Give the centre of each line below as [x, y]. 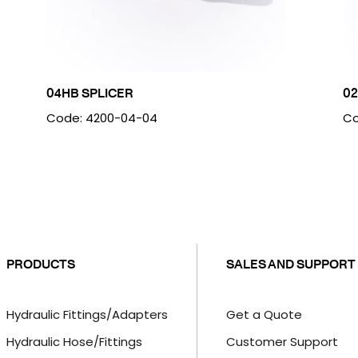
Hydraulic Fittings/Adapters [87, 314]
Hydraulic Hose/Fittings [74, 342]
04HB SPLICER [89, 93]
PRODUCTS [40, 263]
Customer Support [282, 342]
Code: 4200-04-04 [101, 118]
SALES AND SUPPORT [290, 263]
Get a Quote [264, 314]
